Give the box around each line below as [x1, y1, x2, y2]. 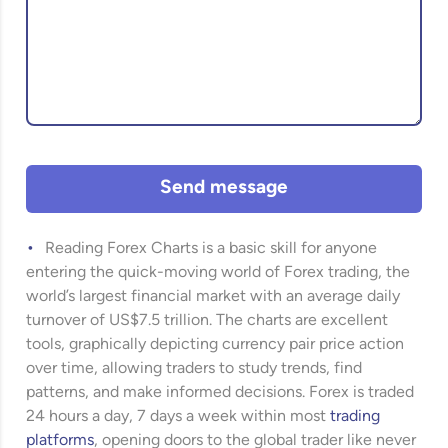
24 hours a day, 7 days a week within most [26, 409, 331, 425]
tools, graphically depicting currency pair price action [26, 337, 405, 353]
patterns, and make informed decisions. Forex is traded [26, 385, 415, 401]
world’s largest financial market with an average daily [26, 289, 401, 305]
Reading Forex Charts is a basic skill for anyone [45, 241, 378, 257]
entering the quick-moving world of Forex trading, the [26, 265, 411, 281]
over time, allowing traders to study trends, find [26, 361, 363, 377]
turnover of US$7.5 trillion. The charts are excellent [26, 313, 389, 329]
